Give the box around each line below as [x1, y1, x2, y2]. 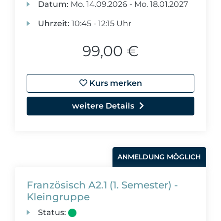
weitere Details [72, 101, 134, 110]
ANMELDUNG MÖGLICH [117, 152, 201, 161]
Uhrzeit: [38, 19, 70, 28]
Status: [38, 208, 67, 217]
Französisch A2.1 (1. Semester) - [27, 179, 178, 191]
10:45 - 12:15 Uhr [70, 19, 132, 28]
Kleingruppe [27, 191, 90, 203]
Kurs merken [87, 78, 142, 88]
